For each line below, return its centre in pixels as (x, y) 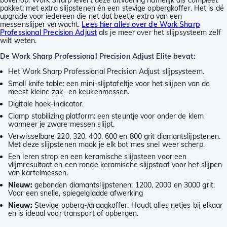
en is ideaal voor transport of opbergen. (73, 214)
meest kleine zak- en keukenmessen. (69, 92)
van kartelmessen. (38, 173)
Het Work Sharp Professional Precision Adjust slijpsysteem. (106, 72)
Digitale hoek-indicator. (46, 104)
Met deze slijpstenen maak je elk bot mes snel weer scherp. (106, 145)
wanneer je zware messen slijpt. (62, 124)
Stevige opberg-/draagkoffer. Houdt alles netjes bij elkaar (127, 205)
